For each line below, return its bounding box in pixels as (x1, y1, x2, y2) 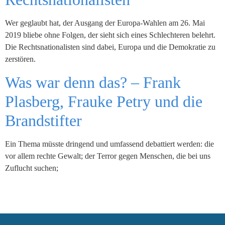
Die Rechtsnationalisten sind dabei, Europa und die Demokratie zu (5, 43, 215, 52)
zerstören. (5, 55, 36, 64)
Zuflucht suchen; (5, 163, 58, 172)
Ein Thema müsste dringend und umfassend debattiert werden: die (5, 139, 214, 148)
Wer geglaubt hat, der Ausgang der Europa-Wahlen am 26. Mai (5, 19, 205, 28)
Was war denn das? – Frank (5, 73, 181, 91)
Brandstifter (5, 111, 82, 130)
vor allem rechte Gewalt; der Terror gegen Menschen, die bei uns (5, 151, 210, 160)
